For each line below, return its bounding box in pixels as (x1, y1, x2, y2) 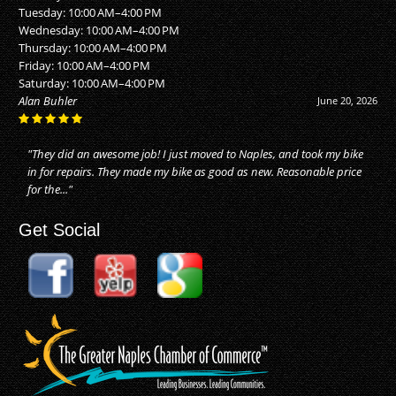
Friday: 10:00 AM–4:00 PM (19, 57, 151, 73)
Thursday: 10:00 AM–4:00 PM (19, 39, 168, 56)
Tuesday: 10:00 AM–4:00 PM (19, 4, 163, 20)
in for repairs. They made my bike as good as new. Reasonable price (27, 163, 362, 179)
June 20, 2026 (316, 93, 377, 107)
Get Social (19, 220, 101, 240)
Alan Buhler (19, 92, 78, 109)
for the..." (27, 180, 73, 197)
